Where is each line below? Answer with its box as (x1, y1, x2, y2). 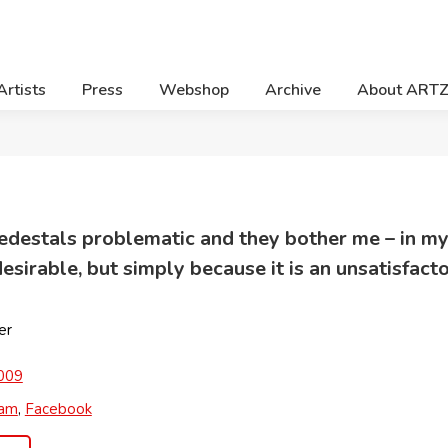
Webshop (159, 79, 229, 101)
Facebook (24, 399, 92, 419)
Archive (265, 79, 321, 101)
